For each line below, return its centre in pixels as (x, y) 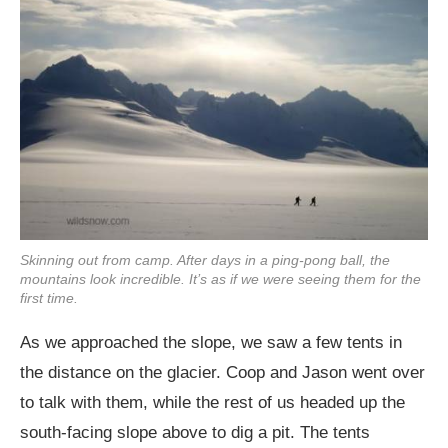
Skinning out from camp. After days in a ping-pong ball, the (205, 259)
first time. (49, 297)
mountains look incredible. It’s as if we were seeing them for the (220, 278)
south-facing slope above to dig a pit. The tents (195, 432)
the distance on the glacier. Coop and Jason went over (222, 372)
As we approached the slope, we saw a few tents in (211, 342)
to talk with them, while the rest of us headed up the (212, 402)
